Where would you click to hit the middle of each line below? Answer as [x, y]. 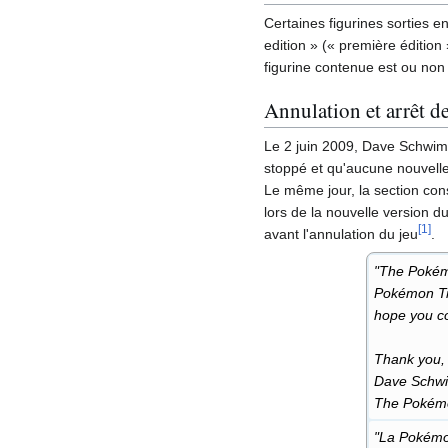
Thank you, [409, 359]
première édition [390, 45]
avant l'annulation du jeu [341, 234]
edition [285, 45]
